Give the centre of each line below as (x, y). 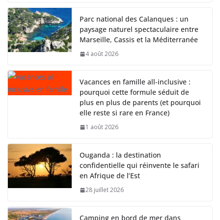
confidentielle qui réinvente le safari (139, 165)
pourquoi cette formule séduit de (134, 92)
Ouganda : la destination (120, 155)
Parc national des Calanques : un (134, 19)
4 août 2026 (102, 54)
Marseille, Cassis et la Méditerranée (139, 40)
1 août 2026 (102, 127)
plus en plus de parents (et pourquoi (140, 103)
